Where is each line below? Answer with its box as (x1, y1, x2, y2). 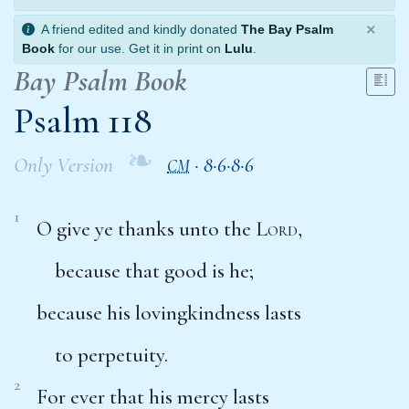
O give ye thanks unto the (37, 215, 256, 242)
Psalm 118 (14, 98, 152, 142)
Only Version (14, 152, 113, 178)
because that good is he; (55, 257, 254, 284)
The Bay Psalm (241, 21, 333, 37)
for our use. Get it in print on (55, 40, 225, 56)
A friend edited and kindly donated (35, 21, 241, 37)
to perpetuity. (55, 341, 168, 368)
